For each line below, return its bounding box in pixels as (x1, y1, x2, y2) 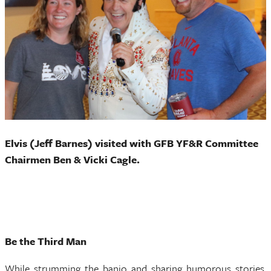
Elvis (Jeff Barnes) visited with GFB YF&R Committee (5, 135, 258, 151)
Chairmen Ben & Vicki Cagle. (5, 152, 140, 168)
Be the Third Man (5, 233, 87, 249)
